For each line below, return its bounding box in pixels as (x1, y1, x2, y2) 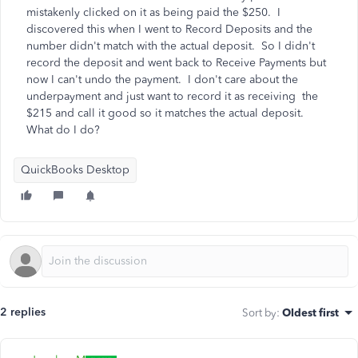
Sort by (242, 306, 276, 319)
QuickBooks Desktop (21, 163, 129, 177)
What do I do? (26, 123, 100, 137)
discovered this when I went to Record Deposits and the (26, 22, 312, 36)
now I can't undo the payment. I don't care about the (26, 73, 298, 86)
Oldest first (282, 306, 339, 319)
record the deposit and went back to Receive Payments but (26, 56, 326, 70)
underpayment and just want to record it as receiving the (26, 89, 318, 103)
